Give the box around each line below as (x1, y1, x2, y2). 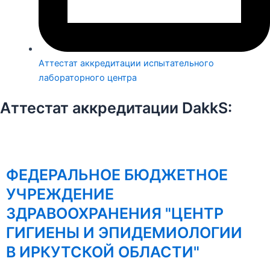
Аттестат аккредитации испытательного (38, 58, 214, 69)
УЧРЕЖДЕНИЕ (6, 185, 114, 204)
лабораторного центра (38, 72, 137, 84)
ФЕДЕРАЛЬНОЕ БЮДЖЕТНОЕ (6, 166, 228, 184)
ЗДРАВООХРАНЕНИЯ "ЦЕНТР (6, 204, 224, 223)
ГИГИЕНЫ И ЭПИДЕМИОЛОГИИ (6, 224, 242, 242)
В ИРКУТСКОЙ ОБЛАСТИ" (6, 243, 199, 262)
